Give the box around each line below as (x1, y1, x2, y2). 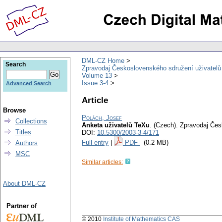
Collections (15, 117, 47, 125)
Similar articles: (82, 159, 123, 166)
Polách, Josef (82, 114, 122, 122)
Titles (15, 128, 31, 136)
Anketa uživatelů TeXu (82, 121, 150, 129)
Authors (15, 139, 38, 147)
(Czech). (154, 121, 178, 129)
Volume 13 (82, 71, 112, 79)
